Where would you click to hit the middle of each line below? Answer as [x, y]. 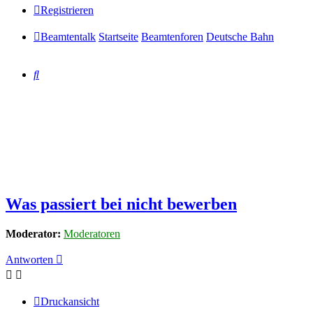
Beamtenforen [172, 37]
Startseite [118, 37]
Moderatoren [92, 234]
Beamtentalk [68, 37]
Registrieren [67, 10]
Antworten [29, 260]
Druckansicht [70, 302]
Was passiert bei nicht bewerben [121, 204]
